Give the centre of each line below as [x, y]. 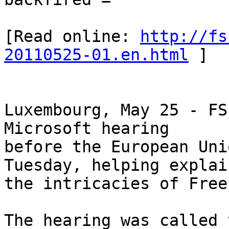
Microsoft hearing [87, 129]
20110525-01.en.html [96, 55]
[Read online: [72, 37]
